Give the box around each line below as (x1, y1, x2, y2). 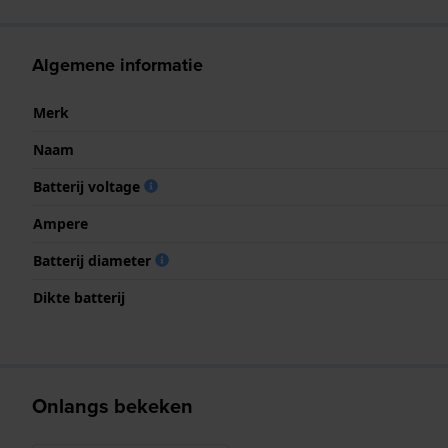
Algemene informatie (32, 51, 203, 78)
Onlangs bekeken (32, 390, 193, 420)
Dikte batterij (33, 287, 125, 307)
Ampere (33, 213, 88, 233)
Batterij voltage (33, 176, 144, 196)
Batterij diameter (33, 250, 155, 270)
